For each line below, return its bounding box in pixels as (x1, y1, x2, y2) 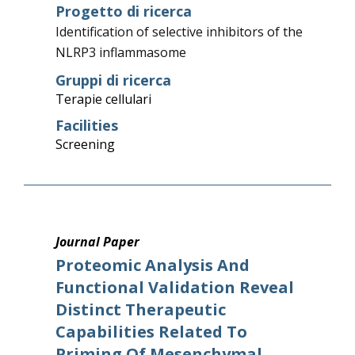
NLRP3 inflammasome (55, 44, 186, 61)
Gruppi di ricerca (55, 71, 171, 90)
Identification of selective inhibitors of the (55, 23, 303, 40)
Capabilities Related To (55, 321, 247, 342)
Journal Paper (55, 233, 139, 250)
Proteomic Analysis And (55, 254, 250, 276)
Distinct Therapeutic (55, 299, 226, 320)
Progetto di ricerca (55, 2, 192, 21)
